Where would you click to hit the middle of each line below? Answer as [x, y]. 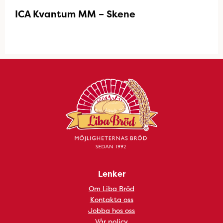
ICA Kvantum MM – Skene [75, 14]
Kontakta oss [111, 199]
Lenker [111, 174]
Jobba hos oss [111, 210]
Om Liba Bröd [111, 188]
